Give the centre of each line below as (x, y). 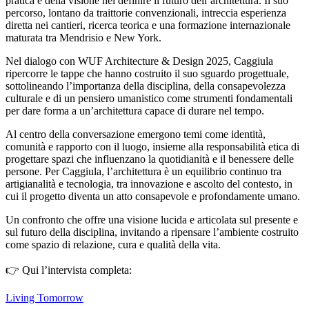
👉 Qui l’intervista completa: (69, 270)
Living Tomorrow (44, 297)
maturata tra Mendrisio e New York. (83, 37)
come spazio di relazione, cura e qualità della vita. (113, 244)
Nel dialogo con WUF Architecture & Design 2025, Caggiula (139, 61)
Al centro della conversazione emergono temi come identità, (136, 134)
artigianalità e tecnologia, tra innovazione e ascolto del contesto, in (149, 183)
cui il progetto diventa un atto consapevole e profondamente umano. (153, 196)
